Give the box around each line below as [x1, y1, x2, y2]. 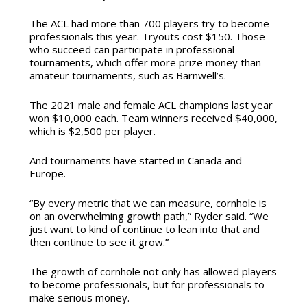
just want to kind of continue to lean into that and [29, 222, 260, 236]
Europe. [29, 167, 66, 181]
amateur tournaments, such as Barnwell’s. [29, 69, 226, 83]
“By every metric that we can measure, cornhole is [29, 196, 267, 210]
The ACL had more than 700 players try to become [29, 16, 269, 31]
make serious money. [29, 291, 130, 305]
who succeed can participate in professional [29, 42, 234, 57]
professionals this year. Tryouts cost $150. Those [29, 29, 265, 44]
